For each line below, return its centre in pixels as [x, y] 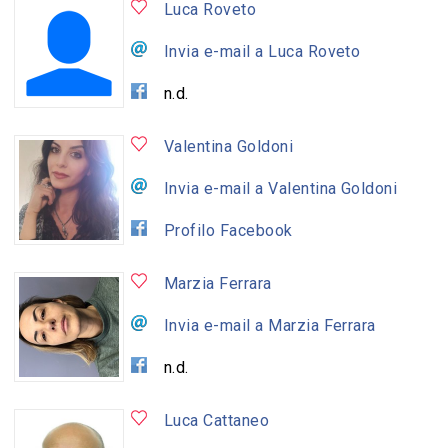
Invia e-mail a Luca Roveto [262, 51]
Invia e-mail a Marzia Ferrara [269, 325]
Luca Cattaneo [216, 420]
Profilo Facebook [228, 230]
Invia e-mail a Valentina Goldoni [280, 188]
